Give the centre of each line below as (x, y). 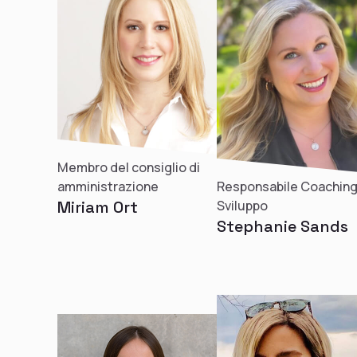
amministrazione (108, 186)
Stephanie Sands (282, 226)
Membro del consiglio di (129, 167)
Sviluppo (242, 206)
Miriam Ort (98, 207)
